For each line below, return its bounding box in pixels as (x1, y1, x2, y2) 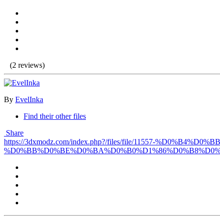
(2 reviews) (10, 61, 45, 70)
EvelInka (15, 95, 43, 104)
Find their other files (24, 112, 86, 121)
